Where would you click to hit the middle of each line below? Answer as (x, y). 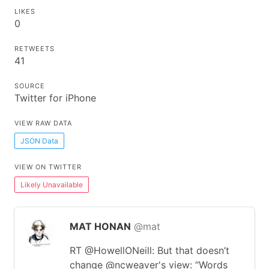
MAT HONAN (100, 226)
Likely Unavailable (52, 184)
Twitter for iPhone (55, 98)
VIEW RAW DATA (43, 123)
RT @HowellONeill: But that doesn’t (150, 250)
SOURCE (30, 86)
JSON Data (39, 141)
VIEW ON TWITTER (48, 167)
